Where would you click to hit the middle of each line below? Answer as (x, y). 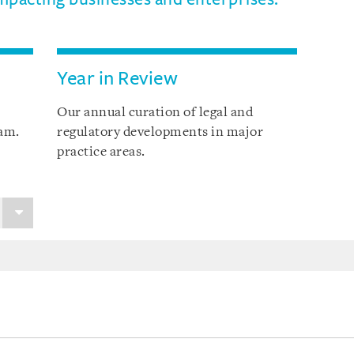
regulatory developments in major (160, 132)
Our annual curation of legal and (155, 113)
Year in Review (118, 78)
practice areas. (101, 152)
